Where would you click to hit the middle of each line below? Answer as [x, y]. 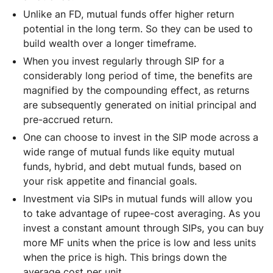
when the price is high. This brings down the [125, 257]
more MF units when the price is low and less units [140, 242]
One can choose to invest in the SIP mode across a [141, 137]
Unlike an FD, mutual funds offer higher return [129, 14]
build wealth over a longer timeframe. [110, 43]
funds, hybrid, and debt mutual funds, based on [132, 166]
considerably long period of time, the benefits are [138, 75]
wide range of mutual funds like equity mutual [129, 151]
